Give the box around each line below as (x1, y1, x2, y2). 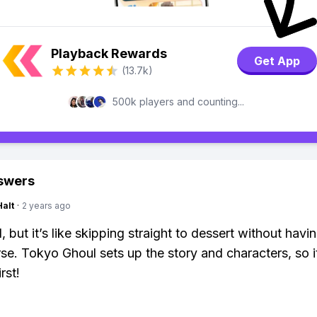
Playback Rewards (51, 46, 167, 61)
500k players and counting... (113, 96, 244, 108)
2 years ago (22, 200, 71, 211)
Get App (253, 52, 301, 69)
